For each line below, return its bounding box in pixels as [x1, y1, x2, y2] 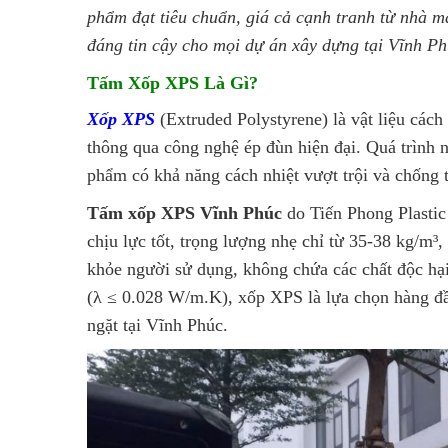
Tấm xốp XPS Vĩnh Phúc [87, 203, 282, 223]
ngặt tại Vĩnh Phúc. [87, 315, 228, 335]
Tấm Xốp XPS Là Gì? [87, 73, 258, 93]
